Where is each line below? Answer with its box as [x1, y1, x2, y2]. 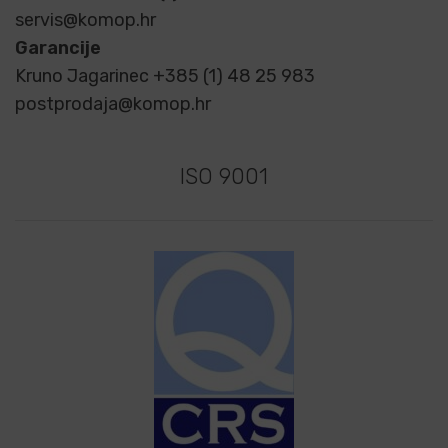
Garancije [15, 37, 101, 60]
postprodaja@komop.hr [15, 93, 211, 116]
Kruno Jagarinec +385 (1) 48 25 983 [15, 65, 315, 88]
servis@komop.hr [15, 9, 156, 32]
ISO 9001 [180, 163, 268, 191]
